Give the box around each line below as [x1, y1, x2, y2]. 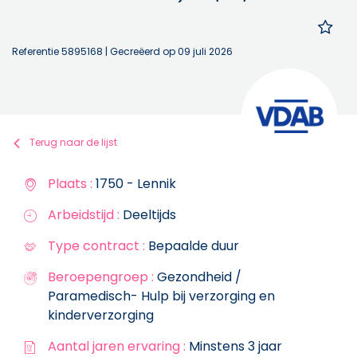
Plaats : [48, 174, 92, 193]
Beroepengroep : [48, 267, 154, 286]
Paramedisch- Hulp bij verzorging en [48, 286, 275, 305]
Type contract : [48, 236, 145, 255]
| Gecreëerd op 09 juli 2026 [103, 45, 233, 58]
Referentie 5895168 [12, 45, 103, 58]
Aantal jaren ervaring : [48, 336, 186, 355]
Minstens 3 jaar [186, 336, 282, 355]
